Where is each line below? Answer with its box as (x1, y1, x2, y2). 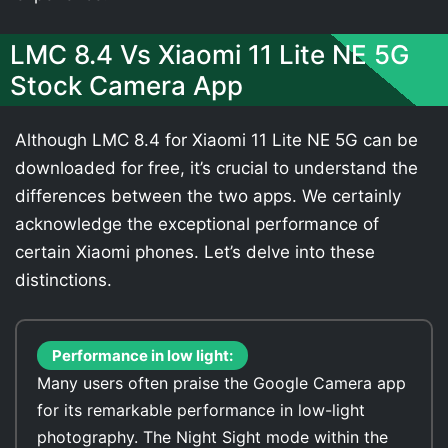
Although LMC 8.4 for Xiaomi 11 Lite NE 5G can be (15, 129, 418, 150)
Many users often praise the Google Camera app (37, 373, 406, 393)
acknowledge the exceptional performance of (15, 213, 379, 234)
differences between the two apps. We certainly (15, 185, 401, 206)
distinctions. (15, 269, 112, 290)
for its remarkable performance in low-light (37, 400, 365, 420)
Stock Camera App (10, 69, 243, 101)
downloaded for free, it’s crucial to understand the (15, 157, 418, 178)
